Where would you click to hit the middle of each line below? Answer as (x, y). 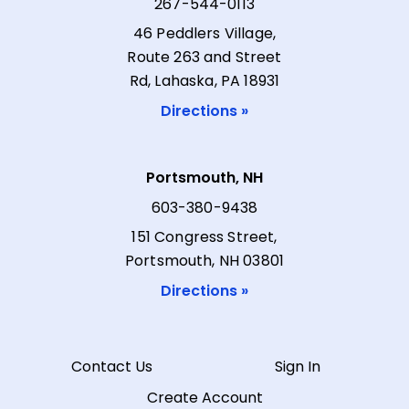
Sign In (298, 366)
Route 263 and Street (204, 57)
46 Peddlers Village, (204, 33)
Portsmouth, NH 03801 (204, 260)
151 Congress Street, (204, 236)
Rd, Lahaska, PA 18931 (204, 80)
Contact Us (111, 366)
